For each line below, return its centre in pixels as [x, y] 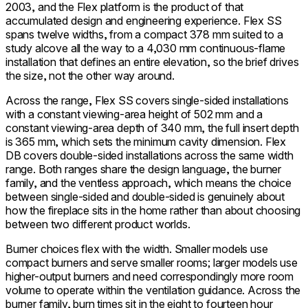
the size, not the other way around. [90, 75]
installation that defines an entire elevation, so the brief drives [152, 62]
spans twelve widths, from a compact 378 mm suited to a [144, 34]
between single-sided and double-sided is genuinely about [145, 196]
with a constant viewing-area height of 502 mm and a [134, 114]
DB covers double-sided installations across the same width [150, 155]
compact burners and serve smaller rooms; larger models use [152, 262]
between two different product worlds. [98, 224]
